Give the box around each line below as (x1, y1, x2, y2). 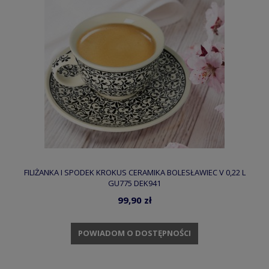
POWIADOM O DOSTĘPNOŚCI (78, 228, 191, 239)
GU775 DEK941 (108, 178, 161, 189)
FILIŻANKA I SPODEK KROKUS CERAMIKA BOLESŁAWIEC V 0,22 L (23, 167, 246, 178)
